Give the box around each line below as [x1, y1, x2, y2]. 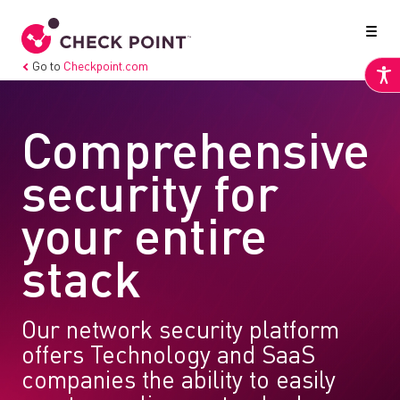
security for [21, 173, 279, 223]
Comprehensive [21, 130, 370, 180]
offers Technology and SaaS [21, 345, 315, 369]
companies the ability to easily [21, 370, 336, 394]
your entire [21, 216, 267, 266]
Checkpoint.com [63, 61, 148, 73]
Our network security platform [21, 320, 339, 344]
